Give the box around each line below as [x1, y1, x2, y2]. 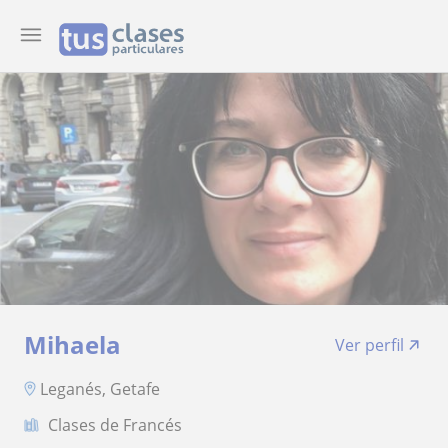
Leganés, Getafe [40, 377, 160, 400]
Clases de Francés [48, 413, 182, 436]
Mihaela [24, 328, 121, 361]
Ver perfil [335, 334, 404, 356]
